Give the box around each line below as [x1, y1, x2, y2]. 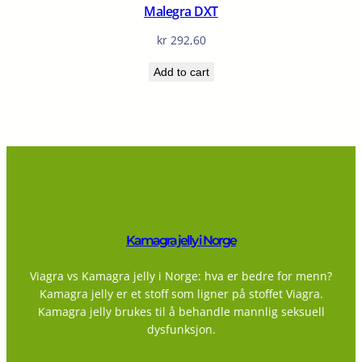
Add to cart [153, 65, 209, 78]
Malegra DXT [144, 2, 218, 20]
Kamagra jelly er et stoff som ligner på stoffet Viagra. [39, 285, 323, 301]
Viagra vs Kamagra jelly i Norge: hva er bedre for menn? [30, 267, 332, 284]
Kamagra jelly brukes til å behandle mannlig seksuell [37, 303, 325, 319]
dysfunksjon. [146, 321, 216, 337]
